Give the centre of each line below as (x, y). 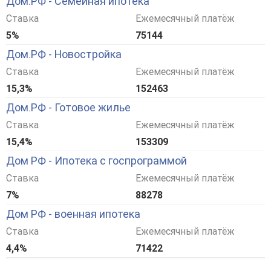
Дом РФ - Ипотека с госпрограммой (96, 161)
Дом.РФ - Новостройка (64, 54)
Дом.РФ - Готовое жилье (68, 108)
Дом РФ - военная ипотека (73, 214)
